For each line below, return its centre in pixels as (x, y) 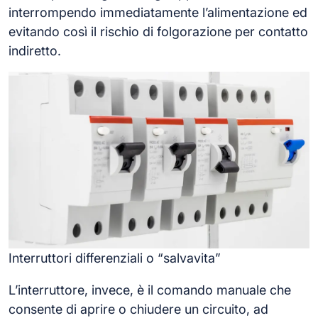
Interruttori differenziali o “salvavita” (115, 258)
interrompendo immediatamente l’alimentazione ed (158, 12)
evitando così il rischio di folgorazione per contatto (158, 32)
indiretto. (35, 51)
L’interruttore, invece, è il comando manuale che (150, 290)
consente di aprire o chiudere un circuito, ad (138, 309)
